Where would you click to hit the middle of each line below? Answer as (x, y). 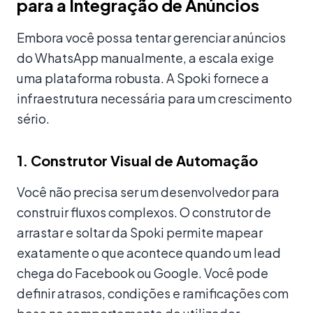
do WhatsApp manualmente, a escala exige (145, 58)
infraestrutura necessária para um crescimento (154, 99)
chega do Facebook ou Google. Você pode (143, 273)
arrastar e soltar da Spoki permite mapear (140, 233)
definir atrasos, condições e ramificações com (153, 293)
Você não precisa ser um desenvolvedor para (148, 192)
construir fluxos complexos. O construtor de (144, 212)
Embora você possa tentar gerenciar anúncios (151, 38)
